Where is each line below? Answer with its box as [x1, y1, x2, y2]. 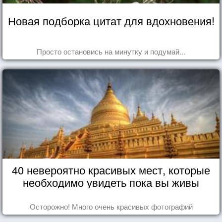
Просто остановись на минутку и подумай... [37, 46, 185, 56]
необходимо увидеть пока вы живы [23, 174, 199, 190]
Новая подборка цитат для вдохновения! [7, 12, 215, 28]
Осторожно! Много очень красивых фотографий [29, 201, 193, 212]
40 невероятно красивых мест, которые [12, 162, 210, 177]
